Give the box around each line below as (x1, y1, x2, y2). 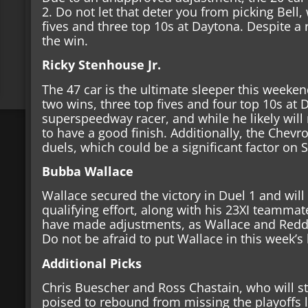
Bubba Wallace (42, 163, 134, 180)
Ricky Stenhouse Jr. (42, 56, 165, 74)
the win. (42, 32, 92, 49)
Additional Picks (42, 254, 142, 272)
